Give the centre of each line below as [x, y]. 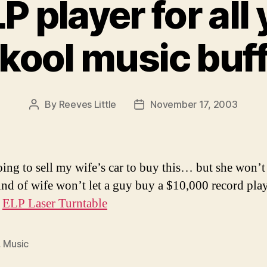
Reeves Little [88, 104]
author [48, 119]
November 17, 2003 [194, 104]
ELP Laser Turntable [55, 203]
